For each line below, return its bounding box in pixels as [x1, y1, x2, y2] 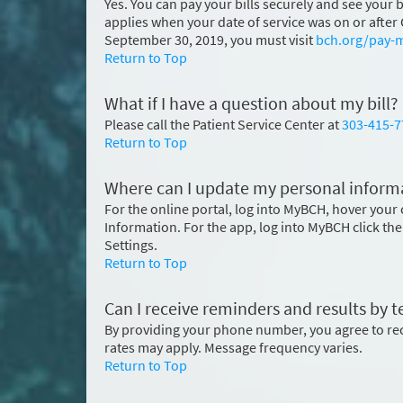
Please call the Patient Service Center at [104, 115, 342, 133]
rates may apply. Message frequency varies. [104, 338, 363, 356]
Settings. [104, 236, 157, 254]
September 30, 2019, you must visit [104, 31, 316, 49]
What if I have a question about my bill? [104, 92, 399, 115]
